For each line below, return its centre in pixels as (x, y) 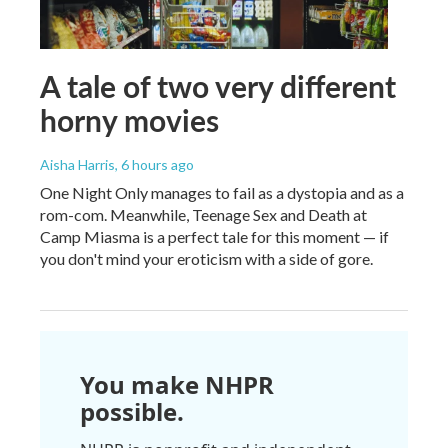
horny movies (129, 119)
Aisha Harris (77, 164)
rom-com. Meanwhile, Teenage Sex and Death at (203, 214)
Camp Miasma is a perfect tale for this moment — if (214, 236)
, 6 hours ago (154, 164)
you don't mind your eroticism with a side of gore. (206, 258)
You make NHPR (177, 384)
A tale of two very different (218, 85)
